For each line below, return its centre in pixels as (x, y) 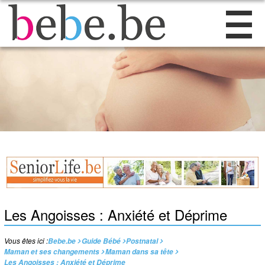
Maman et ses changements (52, 252)
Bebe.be (62, 241)
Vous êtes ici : (26, 241)
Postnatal (142, 241)
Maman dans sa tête (139, 252)
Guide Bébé (101, 241)
